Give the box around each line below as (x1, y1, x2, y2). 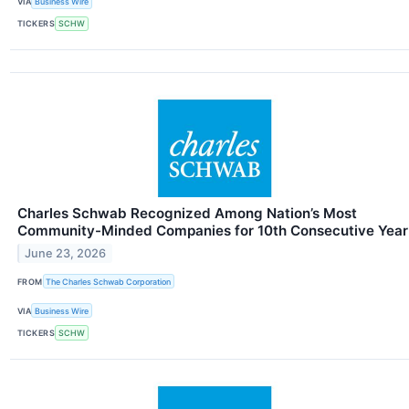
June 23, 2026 (25, 246, 107, 260)
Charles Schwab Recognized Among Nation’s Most (17, 204, 357, 223)
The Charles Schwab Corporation (46, 276, 172, 287)
